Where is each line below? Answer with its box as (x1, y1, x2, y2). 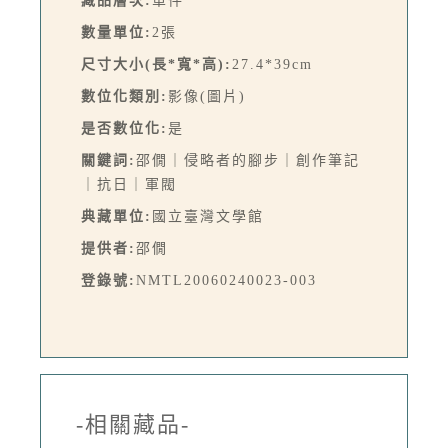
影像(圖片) (168, 88, 246, 104)
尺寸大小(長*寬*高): (81, 56, 232, 72)
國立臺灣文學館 (152, 208, 264, 224)
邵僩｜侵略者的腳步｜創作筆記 (136, 152, 360, 168)
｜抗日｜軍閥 (81, 176, 177, 192)
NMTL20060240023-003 (136, 272, 317, 288)
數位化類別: (81, 88, 168, 104)
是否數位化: (81, 120, 168, 136)
